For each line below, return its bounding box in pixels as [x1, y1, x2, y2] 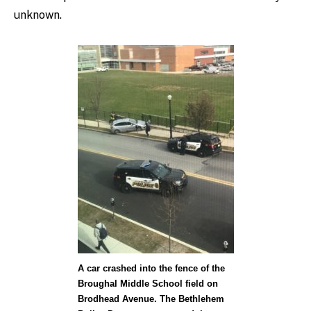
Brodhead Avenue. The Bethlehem [77, 294, 224, 305]
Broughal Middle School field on [77, 278, 218, 289]
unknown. [14, 8, 62, 22]
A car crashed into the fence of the [77, 263, 225, 274]
